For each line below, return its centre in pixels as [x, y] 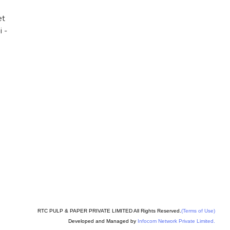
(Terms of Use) [198, 211]
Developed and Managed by [103, 221]
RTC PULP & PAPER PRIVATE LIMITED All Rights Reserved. [109, 211]
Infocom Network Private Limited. [176, 221]
